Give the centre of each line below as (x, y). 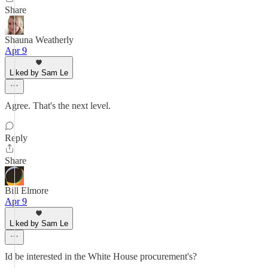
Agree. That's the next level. (58, 106)
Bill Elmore (27, 191)
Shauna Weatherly (39, 40)
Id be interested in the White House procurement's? (101, 256)
